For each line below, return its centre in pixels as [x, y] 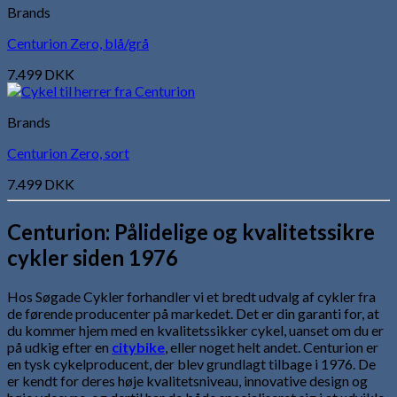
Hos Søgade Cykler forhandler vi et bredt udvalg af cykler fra [191, 296]
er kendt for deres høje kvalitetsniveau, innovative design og [187, 380]
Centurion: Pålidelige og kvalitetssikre [191, 231]
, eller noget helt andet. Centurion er [272, 346]
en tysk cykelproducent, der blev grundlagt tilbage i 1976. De [191, 363]
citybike [138, 346]
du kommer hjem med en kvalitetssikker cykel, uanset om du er [195, 330]
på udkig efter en [59, 346]
